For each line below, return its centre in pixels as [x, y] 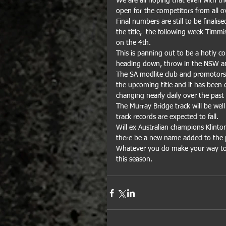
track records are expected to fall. [167, 117]
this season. [134, 159]
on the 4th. [134, 43]
